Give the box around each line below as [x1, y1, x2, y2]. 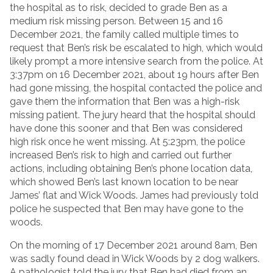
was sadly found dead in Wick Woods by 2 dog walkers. [10, 253, 260, 265]
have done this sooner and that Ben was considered [10, 122, 243, 135]
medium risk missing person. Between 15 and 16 [10, 15, 223, 27]
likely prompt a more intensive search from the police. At [10, 55, 263, 68]
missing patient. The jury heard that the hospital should [10, 109, 255, 121]
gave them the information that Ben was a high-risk [10, 96, 239, 108]
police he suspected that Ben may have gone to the [10, 203, 243, 215]
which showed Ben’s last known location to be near [10, 176, 238, 188]
